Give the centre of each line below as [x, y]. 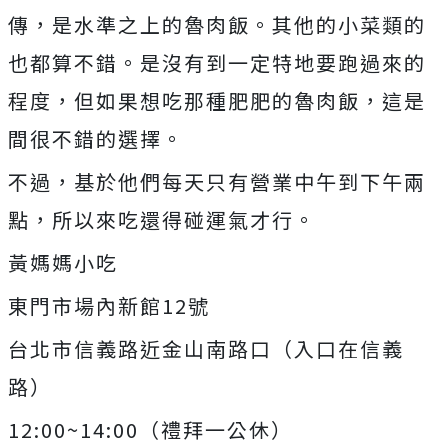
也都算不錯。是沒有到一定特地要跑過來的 [217, 62]
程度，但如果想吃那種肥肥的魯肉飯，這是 [217, 100]
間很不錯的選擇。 [96, 138]
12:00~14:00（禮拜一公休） [150, 429]
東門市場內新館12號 [109, 305]
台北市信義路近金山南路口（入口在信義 [206, 348]
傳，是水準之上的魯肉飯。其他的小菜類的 [217, 24]
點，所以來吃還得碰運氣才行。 [162, 219]
